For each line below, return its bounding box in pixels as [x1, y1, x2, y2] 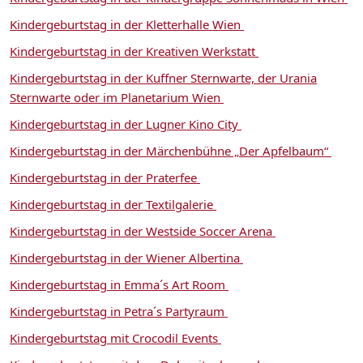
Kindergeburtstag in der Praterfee [10, 169, 200, 186]
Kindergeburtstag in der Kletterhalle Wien [10, 15, 244, 32]
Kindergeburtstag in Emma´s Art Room [10, 275, 228, 293]
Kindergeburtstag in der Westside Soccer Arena [10, 222, 275, 239]
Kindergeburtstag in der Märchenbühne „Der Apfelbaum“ [10, 142, 331, 159]
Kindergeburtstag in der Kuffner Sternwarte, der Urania [10, 69, 317, 86]
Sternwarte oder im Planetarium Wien [10, 88, 224, 105]
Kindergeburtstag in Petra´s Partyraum [10, 302, 228, 319]
